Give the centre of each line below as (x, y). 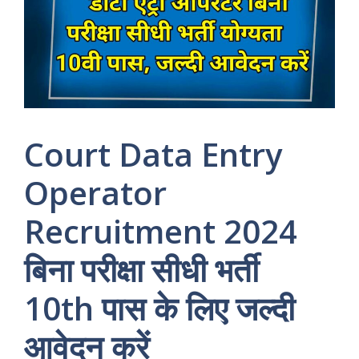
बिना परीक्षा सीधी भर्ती (141, 270)
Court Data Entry (153, 155)
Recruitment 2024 (161, 232)
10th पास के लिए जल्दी (159, 309)
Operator (95, 193)
